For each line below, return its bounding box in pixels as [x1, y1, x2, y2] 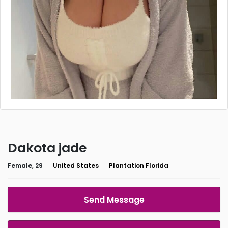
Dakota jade [8, 139, 87, 157]
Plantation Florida [109, 161, 168, 170]
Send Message [83, 194, 145, 206]
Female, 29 [8, 161, 43, 170]
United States [53, 161, 99, 170]
